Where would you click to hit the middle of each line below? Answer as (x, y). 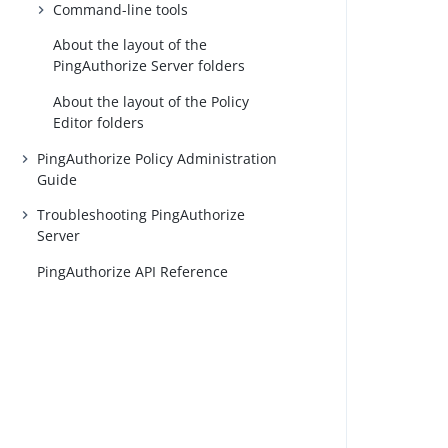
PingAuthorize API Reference (133, 271)
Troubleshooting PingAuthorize (141, 215)
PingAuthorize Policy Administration (157, 158)
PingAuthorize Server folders (149, 66)
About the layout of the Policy (151, 101)
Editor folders (99, 122)
